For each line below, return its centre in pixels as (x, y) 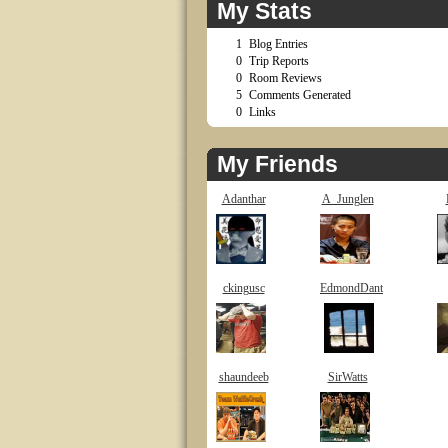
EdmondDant (351, 288)
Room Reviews (285, 78)
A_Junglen (347, 199)
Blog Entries (278, 44)
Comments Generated (300, 95)
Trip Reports (279, 61)
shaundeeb (243, 377)
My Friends (277, 164)
